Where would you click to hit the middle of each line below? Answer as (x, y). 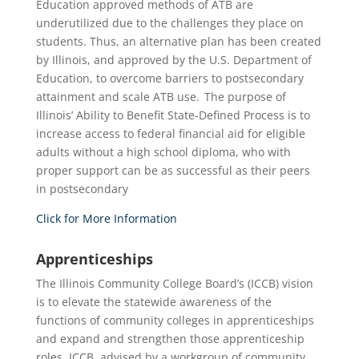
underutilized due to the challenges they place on (169, 23)
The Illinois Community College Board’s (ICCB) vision (174, 283)
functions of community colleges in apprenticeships (175, 320)
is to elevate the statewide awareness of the (153, 302)
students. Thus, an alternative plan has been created (178, 41)
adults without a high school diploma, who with (163, 152)
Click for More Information (106, 218)
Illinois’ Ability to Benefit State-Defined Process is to (173, 115)
